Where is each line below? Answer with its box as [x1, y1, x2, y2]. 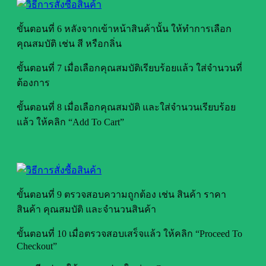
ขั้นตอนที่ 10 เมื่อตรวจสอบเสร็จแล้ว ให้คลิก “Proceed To [17, 228, 242, 239]
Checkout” [17, 240, 57, 251]
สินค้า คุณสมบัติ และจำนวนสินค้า [17, 204, 156, 214]
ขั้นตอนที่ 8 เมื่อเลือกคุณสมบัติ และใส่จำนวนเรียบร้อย [17, 102, 236, 112]
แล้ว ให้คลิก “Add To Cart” [17, 116, 124, 127]
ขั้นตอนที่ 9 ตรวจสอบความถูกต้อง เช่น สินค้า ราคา [17, 189, 226, 199]
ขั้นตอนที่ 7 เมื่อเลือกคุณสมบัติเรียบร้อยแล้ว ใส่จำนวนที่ [17, 62, 242, 73]
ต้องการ [17, 77, 50, 88]
